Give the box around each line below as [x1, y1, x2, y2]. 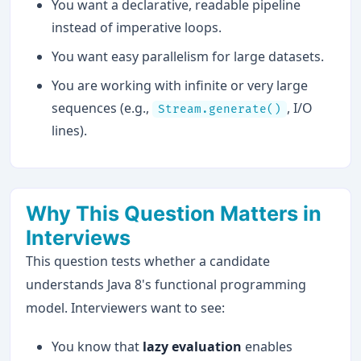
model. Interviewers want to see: [26, 298, 226, 317]
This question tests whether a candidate [26, 251, 271, 270]
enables [242, 338, 293, 356]
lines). [52, 121, 88, 139]
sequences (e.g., [52, 98, 153, 117]
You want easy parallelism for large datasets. [52, 47, 325, 65]
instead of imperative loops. [52, 18, 222, 36]
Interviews [26, 225, 131, 250]
